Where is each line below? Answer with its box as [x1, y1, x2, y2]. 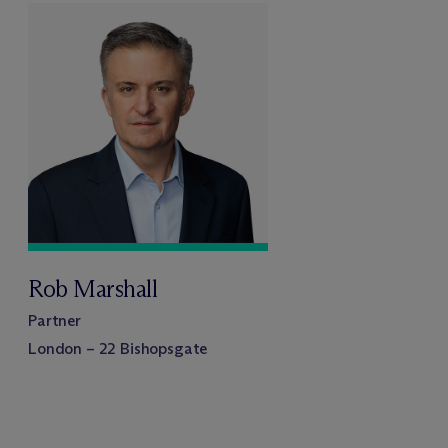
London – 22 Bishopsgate [28, 338, 208, 358]
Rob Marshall [28, 273, 158, 303]
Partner [28, 310, 81, 330]
